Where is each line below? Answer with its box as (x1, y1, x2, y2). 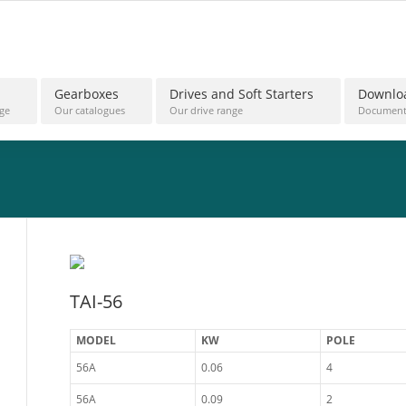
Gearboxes (54, 85, 119, 102)
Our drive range (169, 103, 243, 117)
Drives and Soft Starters (169, 85, 314, 102)
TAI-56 (69, 289, 122, 314)
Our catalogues (54, 103, 125, 117)
